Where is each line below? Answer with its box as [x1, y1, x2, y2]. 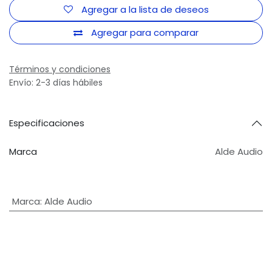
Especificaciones [9, 117, 84, 130]
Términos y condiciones [9, 63, 110, 76]
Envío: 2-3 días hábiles [9, 76, 103, 89]
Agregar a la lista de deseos [81, 2, 209, 16]
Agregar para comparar [91, 25, 199, 39]
